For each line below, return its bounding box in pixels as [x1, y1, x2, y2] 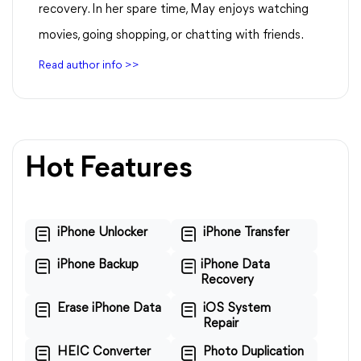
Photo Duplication [203, 346, 305, 359]
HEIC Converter [57, 346, 151, 359]
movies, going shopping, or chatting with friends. [39, 29, 304, 42]
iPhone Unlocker [57, 226, 147, 239]
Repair [203, 317, 239, 330]
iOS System [203, 302, 272, 315]
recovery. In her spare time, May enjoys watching [39, 3, 309, 16]
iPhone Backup [57, 259, 139, 272]
